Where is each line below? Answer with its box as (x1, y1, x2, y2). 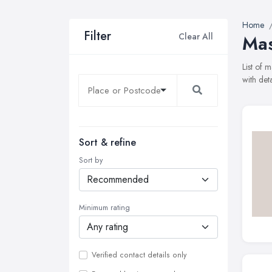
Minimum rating (79, 202, 130, 213)
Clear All (178, 30, 213, 42)
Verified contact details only (92, 250, 186, 260)
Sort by (79, 155, 103, 166)
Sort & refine (79, 135, 136, 149)
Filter (84, 27, 111, 45)
